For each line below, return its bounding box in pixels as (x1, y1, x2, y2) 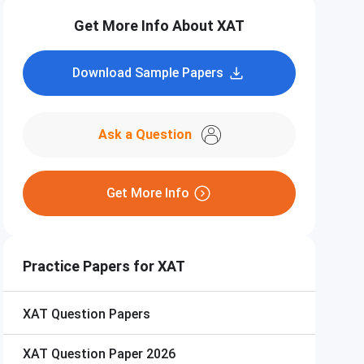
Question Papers (51, 306, 150, 322)
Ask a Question (97, 127, 192, 142)
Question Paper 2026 (51, 346, 175, 362)
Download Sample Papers (72, 65, 223, 80)
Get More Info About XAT (74, 17, 245, 34)
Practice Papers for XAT (23, 258, 185, 275)
